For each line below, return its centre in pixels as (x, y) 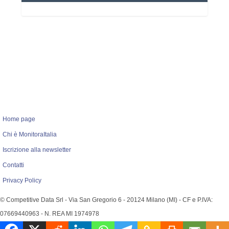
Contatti (13, 165)
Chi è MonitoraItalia (30, 135)
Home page (20, 119)
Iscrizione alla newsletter (37, 150)
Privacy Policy (22, 181)
